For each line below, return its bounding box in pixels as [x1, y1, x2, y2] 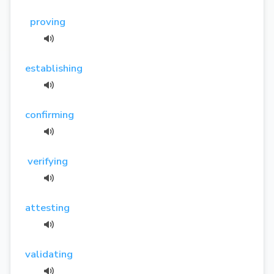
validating [25, 246, 73, 261]
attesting [25, 200, 70, 215]
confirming [25, 107, 74, 122]
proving [29, 14, 65, 29]
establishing [25, 61, 83, 75]
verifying [27, 154, 68, 168]
